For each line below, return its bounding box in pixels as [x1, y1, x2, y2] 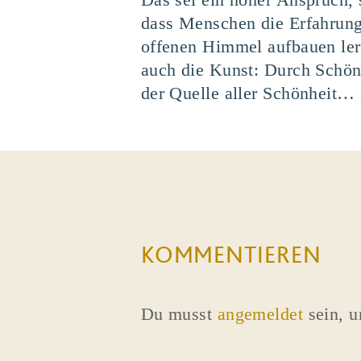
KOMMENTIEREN [140, 239, 322, 268]
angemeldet [217, 303, 304, 324]
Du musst [140, 303, 218, 324]
